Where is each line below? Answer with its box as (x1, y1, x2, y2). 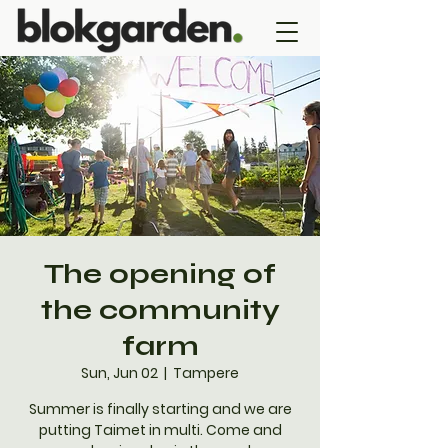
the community (40, 293, 280, 327)
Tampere (173, 363, 239, 383)
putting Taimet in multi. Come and (38, 420, 282, 440)
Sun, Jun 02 (81, 363, 158, 383)
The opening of (44, 257, 276, 291)
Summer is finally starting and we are (28, 399, 292, 419)
